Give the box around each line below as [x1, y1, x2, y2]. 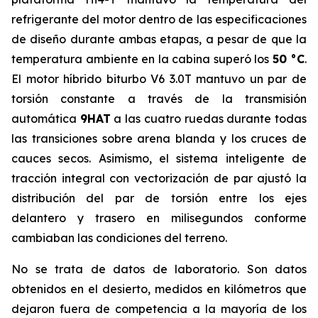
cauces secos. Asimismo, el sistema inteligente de [11, 151, 307, 166]
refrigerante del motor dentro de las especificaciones [11, 12, 307, 27]
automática [11, 111, 80, 126]
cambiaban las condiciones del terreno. [11, 231, 227, 246]
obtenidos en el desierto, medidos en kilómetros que [11, 282, 307, 297]
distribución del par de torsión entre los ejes [11, 191, 307, 206]
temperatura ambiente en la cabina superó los [11, 52, 273, 67]
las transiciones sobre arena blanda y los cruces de [11, 131, 307, 146]
